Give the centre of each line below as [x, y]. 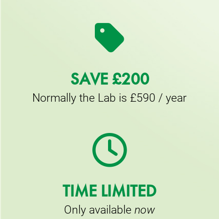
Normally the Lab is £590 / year [109, 97]
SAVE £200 [109, 79]
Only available [99, 209]
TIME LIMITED [109, 191]
